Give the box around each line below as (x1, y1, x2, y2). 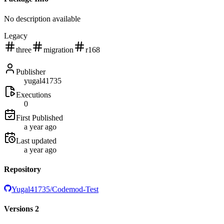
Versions (4, 204, 33, 213)
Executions (16, 90, 51, 99)
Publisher (16, 67, 45, 76)
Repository (4, 164, 41, 173)
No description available (4, 14, 80, 23)
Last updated (16, 136, 56, 145)
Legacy (4, 31, 27, 40)
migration (43, 45, 73, 54)
